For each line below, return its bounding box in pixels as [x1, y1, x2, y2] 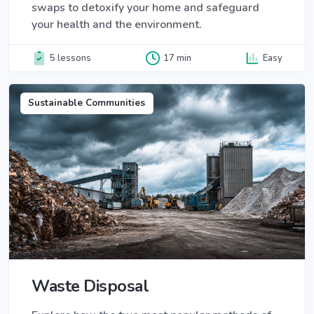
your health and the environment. [32, 17, 202, 33]
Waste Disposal [32, 275, 149, 298]
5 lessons [50, 51, 91, 64]
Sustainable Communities [28, 96, 146, 110]
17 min [163, 51, 191, 64]
